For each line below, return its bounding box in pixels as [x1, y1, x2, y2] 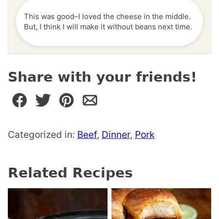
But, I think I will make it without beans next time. [24, 22, 192, 32]
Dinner [102, 129, 130, 141]
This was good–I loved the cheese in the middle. [24, 12, 191, 22]
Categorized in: [8, 129, 77, 141]
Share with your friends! [8, 69, 197, 86]
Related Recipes [8, 165, 133, 181]
